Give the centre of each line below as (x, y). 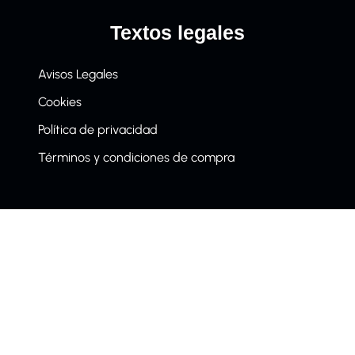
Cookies (60, 101)
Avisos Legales (78, 74)
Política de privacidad (98, 129)
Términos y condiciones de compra (136, 157)
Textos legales (177, 32)
